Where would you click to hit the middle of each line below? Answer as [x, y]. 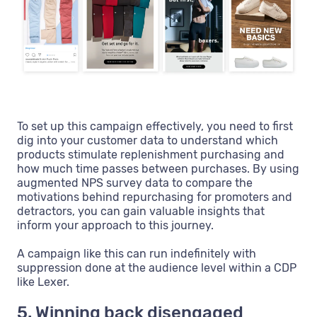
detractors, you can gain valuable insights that [141, 211]
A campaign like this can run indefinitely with [137, 253]
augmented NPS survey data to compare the [135, 183]
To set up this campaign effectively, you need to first [155, 126]
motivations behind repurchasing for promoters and [155, 197]
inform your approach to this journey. [115, 225]
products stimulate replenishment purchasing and [151, 154]
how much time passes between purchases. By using [158, 168]
